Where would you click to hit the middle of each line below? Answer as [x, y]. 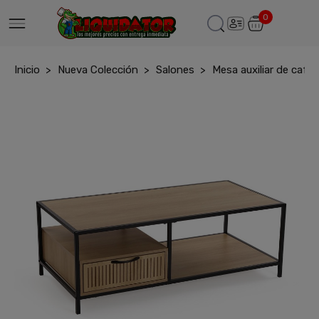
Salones [175, 70]
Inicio [27, 70]
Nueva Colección [98, 70]
